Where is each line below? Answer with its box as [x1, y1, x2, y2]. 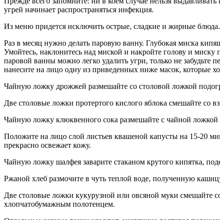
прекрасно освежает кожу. [4, 140, 91, 149]
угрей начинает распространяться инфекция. [4, 5, 154, 14]
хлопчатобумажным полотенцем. [4, 199, 115, 208]
